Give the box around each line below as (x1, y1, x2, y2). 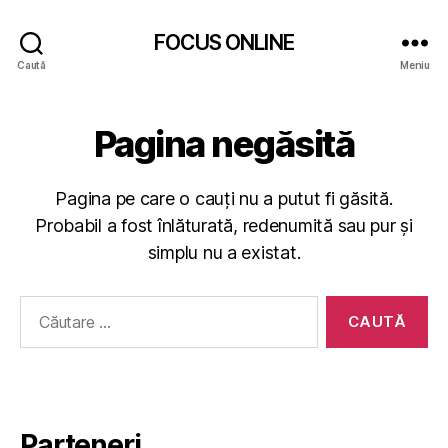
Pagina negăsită (93, 122, 355, 166)
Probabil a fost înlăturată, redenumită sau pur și (35, 215, 413, 236)
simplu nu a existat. (147, 242, 301, 263)
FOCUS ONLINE (154, 29, 294, 55)
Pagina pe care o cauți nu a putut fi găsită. (55, 188, 393, 209)
